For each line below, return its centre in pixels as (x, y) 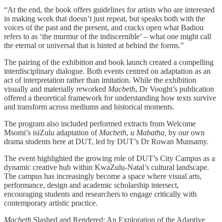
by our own (186, 132)
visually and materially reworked (56, 89)
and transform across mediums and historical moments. (89, 107)
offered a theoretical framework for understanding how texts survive (110, 98)
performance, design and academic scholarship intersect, (91, 185)
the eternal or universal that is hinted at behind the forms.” (94, 45)
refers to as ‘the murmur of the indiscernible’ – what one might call (108, 36)
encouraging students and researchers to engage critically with (100, 194)
